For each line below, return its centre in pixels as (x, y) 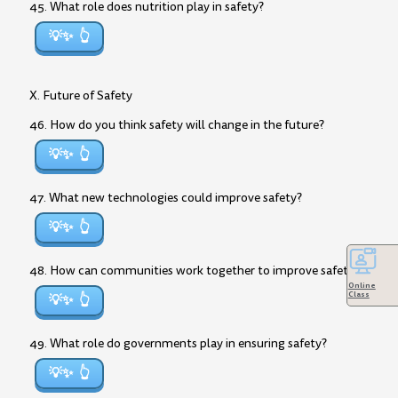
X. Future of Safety (81, 96)
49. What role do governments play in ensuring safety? (178, 343)
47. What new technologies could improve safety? (166, 198)
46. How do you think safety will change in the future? (177, 125)
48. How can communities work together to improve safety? (195, 271)
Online (362, 285)
